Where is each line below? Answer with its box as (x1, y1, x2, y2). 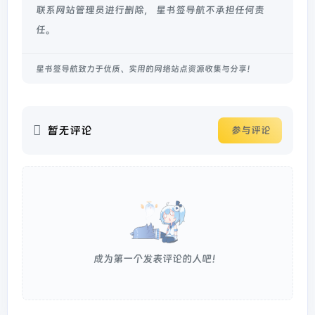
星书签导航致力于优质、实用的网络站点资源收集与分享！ (36, 64, 255, 75)
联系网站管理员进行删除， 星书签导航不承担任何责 (36, 4, 264, 16)
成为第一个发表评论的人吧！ (94, 252, 221, 266)
